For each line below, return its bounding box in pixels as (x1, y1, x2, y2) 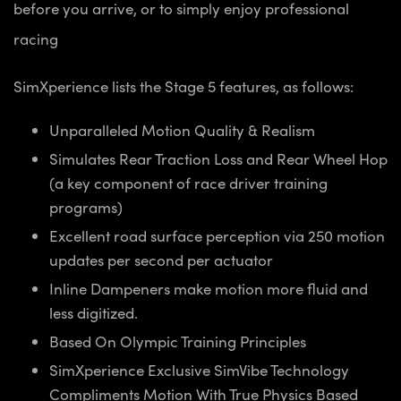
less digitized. (49, 302, 138, 324)
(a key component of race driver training (49, 172, 328, 194)
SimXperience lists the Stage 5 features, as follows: (13, 75, 354, 98)
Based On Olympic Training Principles (49, 330, 306, 353)
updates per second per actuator (49, 249, 273, 271)
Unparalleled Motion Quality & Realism (49, 119, 315, 141)
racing (13, 28, 58, 50)
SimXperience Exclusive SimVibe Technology (49, 359, 349, 381)
